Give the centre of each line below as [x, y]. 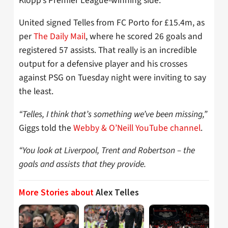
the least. [36, 92]
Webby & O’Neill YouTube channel [137, 128]
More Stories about [57, 192]
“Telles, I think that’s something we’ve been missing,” [113, 114]
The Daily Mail [60, 37]
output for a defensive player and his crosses [103, 64]
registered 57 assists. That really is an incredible [108, 50]
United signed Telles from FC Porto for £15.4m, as [112, 23]
